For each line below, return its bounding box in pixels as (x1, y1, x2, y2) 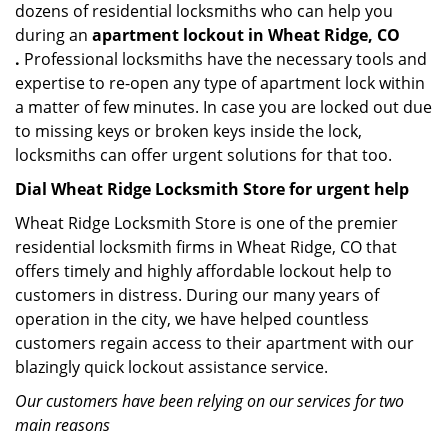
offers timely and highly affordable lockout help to (15, 260, 392, 282)
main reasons (15, 414, 110, 436)
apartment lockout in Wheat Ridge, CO (92, 24, 400, 46)
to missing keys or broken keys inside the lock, (15, 120, 362, 142)
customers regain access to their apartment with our (15, 332, 414, 354)
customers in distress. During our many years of (15, 284, 379, 306)
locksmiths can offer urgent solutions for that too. (15, 144, 392, 166)
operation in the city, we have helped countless (15, 308, 369, 330)
